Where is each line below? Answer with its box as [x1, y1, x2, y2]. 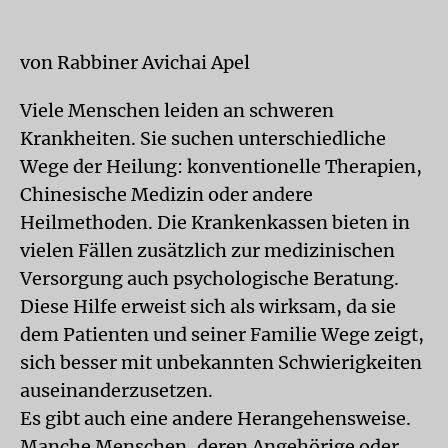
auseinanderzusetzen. [20, 379, 213, 402]
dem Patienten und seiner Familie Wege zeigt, [20, 323, 424, 346]
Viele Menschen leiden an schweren [20, 99, 334, 122]
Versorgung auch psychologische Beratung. [20, 267, 399, 290]
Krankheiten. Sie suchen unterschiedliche [20, 127, 386, 150]
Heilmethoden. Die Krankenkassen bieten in [20, 211, 410, 234]
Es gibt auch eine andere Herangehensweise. [20, 407, 411, 430]
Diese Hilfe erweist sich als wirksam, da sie [20, 295, 396, 318]
